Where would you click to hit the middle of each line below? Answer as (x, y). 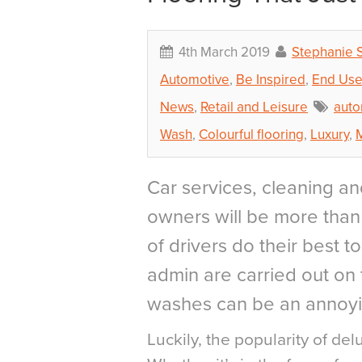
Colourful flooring (251, 134)
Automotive (195, 79)
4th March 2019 (224, 52)
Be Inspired (271, 79)
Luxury (330, 134)
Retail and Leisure (254, 107)
